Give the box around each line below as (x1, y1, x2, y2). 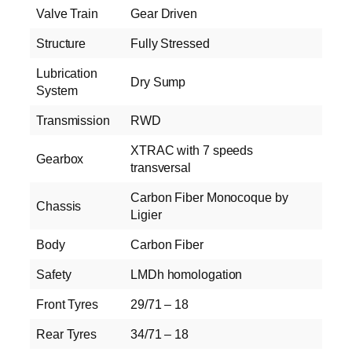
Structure (36, 36, 86, 51)
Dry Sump (130, 75, 186, 90)
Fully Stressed (130, 36, 210, 51)
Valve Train (36, 6, 98, 21)
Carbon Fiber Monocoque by (130, 190, 288, 205)
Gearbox (36, 152, 84, 167)
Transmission (36, 113, 110, 128)
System (36, 83, 78, 98)
